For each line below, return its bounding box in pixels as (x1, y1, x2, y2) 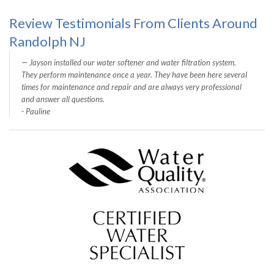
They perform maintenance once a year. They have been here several (21, 69, 247, 80)
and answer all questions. (21, 94, 105, 104)
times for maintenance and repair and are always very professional (21, 81, 242, 92)
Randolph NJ (9, 32, 86, 50)
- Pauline (21, 106, 50, 116)
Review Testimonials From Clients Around (9, 14, 257, 31)
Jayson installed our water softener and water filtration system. (29, 57, 236, 67)
